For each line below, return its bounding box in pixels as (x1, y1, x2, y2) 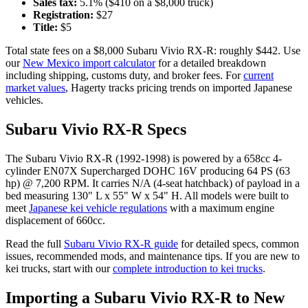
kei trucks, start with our (5, 262, 110, 274)
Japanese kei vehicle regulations (29, 201, 167, 214)
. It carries (87, 177, 129, 189)
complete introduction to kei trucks (113, 262, 263, 274)
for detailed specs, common (181, 237, 299, 250)
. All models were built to (179, 189, 289, 201)
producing (197, 164, 247, 177)
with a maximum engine (170, 201, 274, 214)
